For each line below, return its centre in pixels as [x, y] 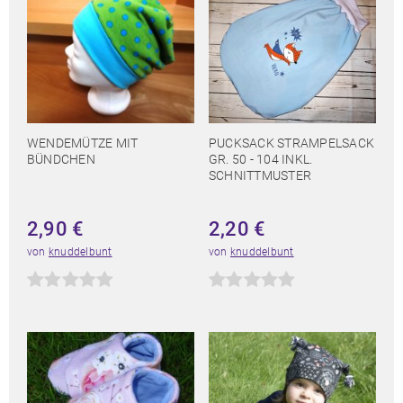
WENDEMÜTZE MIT [83, 143]
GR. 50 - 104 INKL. [261, 160]
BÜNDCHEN [61, 160]
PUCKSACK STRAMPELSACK [292, 143]
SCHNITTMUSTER [260, 176]
